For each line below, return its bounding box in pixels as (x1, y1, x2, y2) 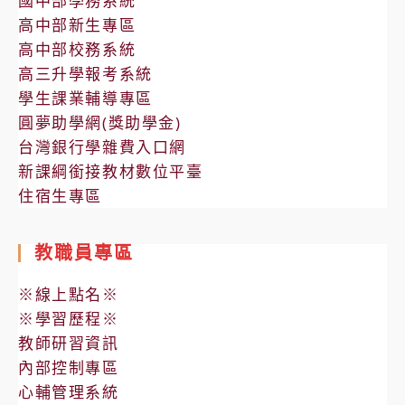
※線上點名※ (18, 283, 119, 305)
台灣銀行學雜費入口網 (18, 136, 186, 157)
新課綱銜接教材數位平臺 (18, 160, 203, 182)
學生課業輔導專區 (18, 87, 153, 108)
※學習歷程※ (18, 307, 119, 329)
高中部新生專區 (18, 14, 137, 35)
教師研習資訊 (18, 332, 119, 353)
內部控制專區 (18, 356, 119, 378)
